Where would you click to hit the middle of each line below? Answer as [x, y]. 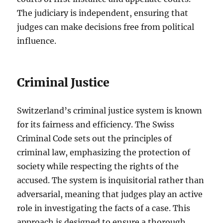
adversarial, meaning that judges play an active [110, 194]
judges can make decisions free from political [106, 27]
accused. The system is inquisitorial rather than [111, 180]
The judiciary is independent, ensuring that [103, 13]
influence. [37, 41]
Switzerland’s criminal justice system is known [110, 111]
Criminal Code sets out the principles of [95, 139]
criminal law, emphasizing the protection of [104, 153]
